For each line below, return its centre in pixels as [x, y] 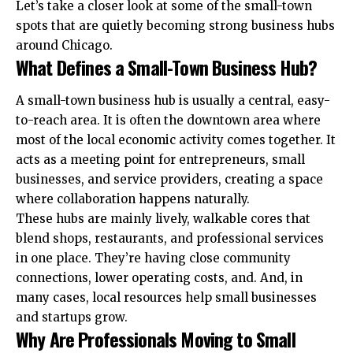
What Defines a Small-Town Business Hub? [166, 67]
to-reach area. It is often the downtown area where [168, 120]
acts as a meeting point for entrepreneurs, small [160, 159]
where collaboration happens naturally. [133, 199]
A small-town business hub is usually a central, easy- [173, 100]
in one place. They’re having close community [153, 258]
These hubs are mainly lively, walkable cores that [163, 218]
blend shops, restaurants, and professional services [170, 238]
